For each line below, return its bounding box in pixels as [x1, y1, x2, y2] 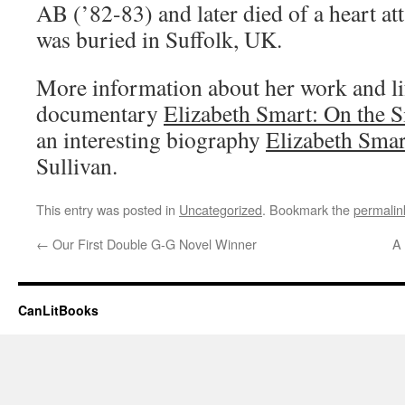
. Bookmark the [262, 200, 353, 219]
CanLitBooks [18, 301, 99, 319]
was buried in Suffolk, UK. [36, 24, 282, 54]
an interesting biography [36, 124, 266, 155]
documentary [36, 98, 164, 128]
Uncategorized [179, 200, 262, 219]
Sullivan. [36, 150, 118, 181]
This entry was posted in [36, 200, 179, 219]
